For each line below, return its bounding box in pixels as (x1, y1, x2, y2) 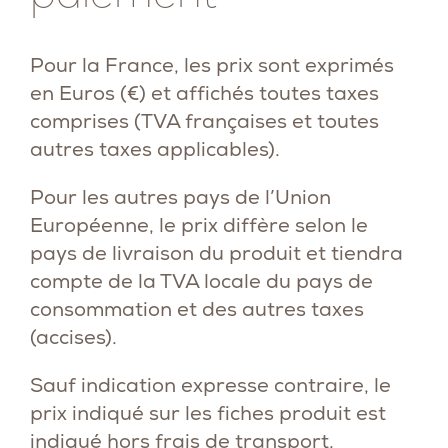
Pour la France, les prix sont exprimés (30, 52, 394, 78)
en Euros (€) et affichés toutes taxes (30, 80, 379, 106)
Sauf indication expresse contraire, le (30, 372, 391, 398)
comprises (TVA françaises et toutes (30, 108, 379, 134)
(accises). (30, 324, 117, 350)
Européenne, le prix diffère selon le (30, 212, 368, 238)
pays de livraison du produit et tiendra (30, 240, 403, 266)
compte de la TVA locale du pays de (30, 268, 373, 294)
